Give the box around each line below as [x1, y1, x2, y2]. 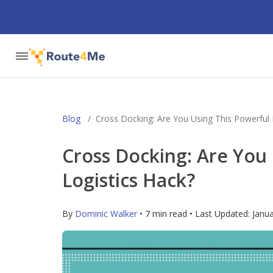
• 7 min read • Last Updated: [137, 208, 252, 219]
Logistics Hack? [62, 168, 195, 193]
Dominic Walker [75, 208, 137, 219]
